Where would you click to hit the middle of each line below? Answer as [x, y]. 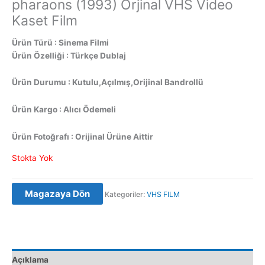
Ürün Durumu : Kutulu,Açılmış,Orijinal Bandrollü [108, 83]
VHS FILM [163, 195]
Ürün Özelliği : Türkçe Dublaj [69, 55]
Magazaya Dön [57, 194]
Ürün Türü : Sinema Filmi [60, 42]
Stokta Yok [32, 158]
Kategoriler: [126, 195]
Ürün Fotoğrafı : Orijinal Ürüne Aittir [83, 137]
